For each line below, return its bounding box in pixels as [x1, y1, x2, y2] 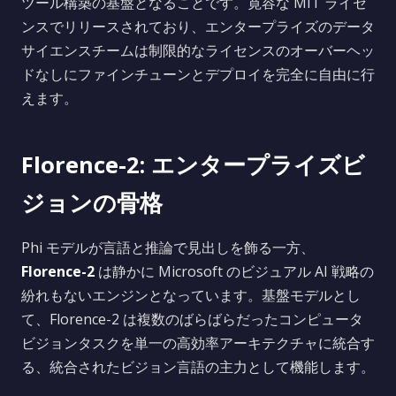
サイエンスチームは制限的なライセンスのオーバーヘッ [21, 41, 375, 60]
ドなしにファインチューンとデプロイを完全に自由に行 [21, 65, 375, 84]
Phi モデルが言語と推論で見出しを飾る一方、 [21, 238, 315, 257]
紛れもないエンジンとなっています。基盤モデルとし [21, 286, 361, 305]
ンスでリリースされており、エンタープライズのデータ [21, 17, 375, 36]
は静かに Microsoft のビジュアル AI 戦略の [95, 262, 374, 281]
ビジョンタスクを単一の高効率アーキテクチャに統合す [21, 333, 375, 353]
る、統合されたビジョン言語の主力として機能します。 [21, 357, 375, 377]
